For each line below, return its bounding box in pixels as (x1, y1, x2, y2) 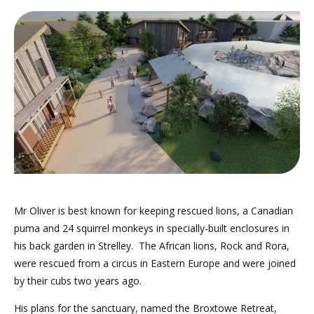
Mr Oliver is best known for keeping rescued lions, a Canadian (14, 204, 293, 218)
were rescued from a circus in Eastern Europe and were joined (14, 257, 296, 271)
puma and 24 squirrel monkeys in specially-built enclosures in (14, 221, 289, 235)
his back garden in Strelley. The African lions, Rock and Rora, (14, 239, 289, 253)
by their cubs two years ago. (14, 274, 142, 288)
